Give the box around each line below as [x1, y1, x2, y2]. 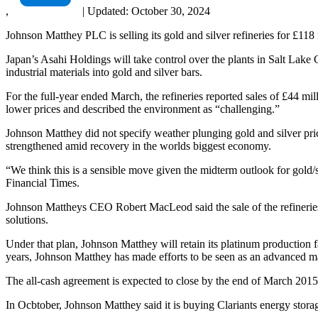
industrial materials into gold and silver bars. [6, 65, 202, 78]
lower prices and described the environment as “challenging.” [6, 102, 280, 115]
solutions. [6, 213, 48, 226]
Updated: [84, 4, 131, 17]
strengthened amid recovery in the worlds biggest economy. [6, 139, 271, 152]
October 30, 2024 [131, 4, 210, 17]
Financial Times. [6, 176, 79, 189]
